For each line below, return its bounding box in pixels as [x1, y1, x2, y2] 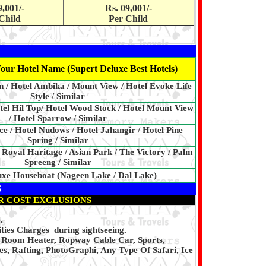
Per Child [109, 14, 148, 24]
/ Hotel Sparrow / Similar [8, 113, 107, 123]
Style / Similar [30, 91, 85, 102]
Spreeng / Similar [24, 157, 91, 167]
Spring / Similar [27, 135, 88, 145]
